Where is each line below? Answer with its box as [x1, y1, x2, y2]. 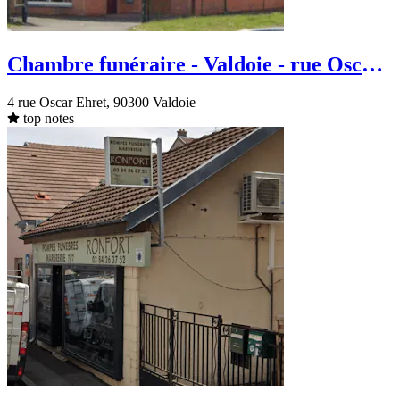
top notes [22, 110, 74, 126]
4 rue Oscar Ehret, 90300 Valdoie [7, 94, 196, 110]
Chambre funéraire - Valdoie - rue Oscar [7, 52, 382, 76]
